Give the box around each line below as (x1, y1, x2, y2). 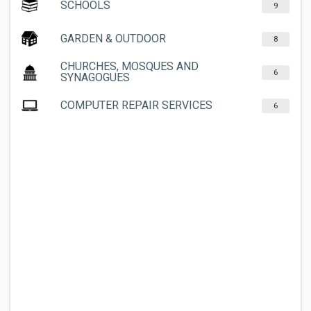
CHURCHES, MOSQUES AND (60, 60, 199, 73)
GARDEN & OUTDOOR (60, 32, 166, 45)
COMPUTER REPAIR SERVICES (60, 99, 212, 112)
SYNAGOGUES (60, 71, 130, 84)
